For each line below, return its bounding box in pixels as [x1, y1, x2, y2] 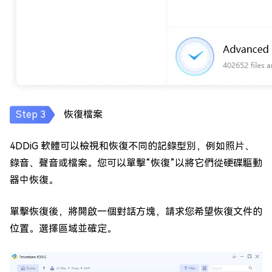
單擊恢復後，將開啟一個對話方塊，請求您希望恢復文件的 [10, 206, 262, 218]
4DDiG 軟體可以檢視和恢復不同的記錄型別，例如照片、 [10, 140, 254, 152]
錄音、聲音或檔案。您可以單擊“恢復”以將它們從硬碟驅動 [10, 157, 262, 169]
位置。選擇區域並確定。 [10, 223, 117, 235]
